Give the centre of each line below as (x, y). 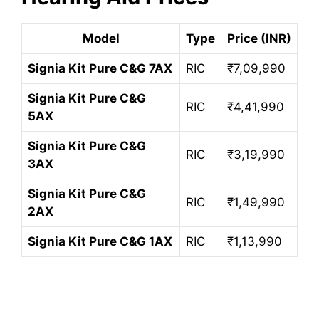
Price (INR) (259, 38)
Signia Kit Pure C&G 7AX (100, 68)
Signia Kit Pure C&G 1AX (100, 241)
